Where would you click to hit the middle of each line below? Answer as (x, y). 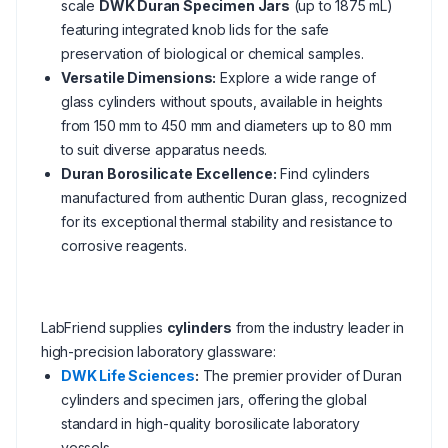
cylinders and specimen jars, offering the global (214, 399)
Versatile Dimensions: (139, 77)
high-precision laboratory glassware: (158, 351)
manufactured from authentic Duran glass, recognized (234, 197)
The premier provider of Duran (300, 375)
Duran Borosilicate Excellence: (169, 173)
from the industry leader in (317, 327)
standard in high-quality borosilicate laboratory (210, 423)
